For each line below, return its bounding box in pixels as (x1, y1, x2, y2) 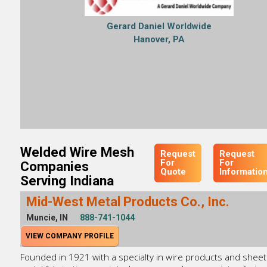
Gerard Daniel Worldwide (106, 21, 212, 32)
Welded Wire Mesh (20, 144, 134, 160)
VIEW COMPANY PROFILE (25, 232, 114, 241)
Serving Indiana (20, 172, 114, 188)
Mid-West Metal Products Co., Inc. (26, 194, 229, 210)
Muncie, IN (26, 213, 68, 223)
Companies (20, 158, 89, 174)
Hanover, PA (133, 34, 185, 45)
